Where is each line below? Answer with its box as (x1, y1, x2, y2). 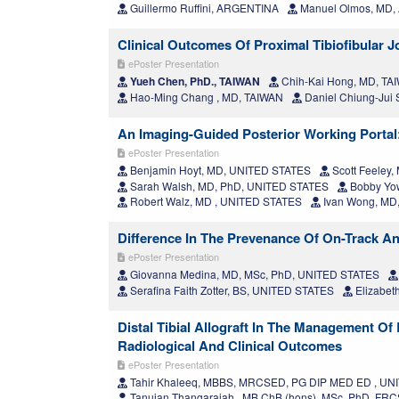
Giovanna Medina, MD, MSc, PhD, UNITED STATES (127, 266, 379, 282)
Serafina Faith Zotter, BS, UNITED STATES (127, 282, 334, 298)
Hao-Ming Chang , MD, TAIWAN (127, 89, 283, 105)
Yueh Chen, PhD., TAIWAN (127, 73, 260, 90)
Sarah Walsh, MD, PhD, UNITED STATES (127, 178, 329, 194)
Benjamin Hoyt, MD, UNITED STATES (127, 162, 311, 178)
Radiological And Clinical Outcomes (118, 336, 342, 356)
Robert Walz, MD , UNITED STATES (127, 193, 302, 209)
